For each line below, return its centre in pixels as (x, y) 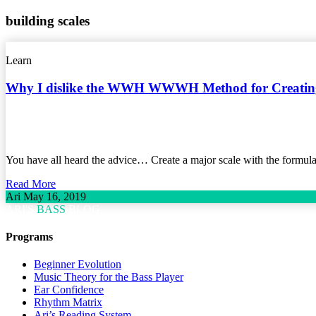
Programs (29, 237)
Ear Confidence (69, 290)
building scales (48, 20)
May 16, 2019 (55, 196)
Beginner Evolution (78, 265)
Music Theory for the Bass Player (109, 277)
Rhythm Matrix (68, 303)
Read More (31, 183)
